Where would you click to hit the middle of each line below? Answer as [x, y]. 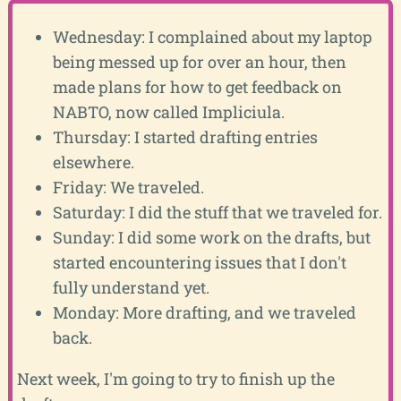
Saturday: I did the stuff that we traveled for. [217, 212]
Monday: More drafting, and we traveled [204, 312]
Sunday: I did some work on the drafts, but [211, 237]
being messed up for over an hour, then [199, 61]
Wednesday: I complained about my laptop [212, 36]
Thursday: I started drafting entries [185, 137]
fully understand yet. [131, 287]
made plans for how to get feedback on [197, 86]
